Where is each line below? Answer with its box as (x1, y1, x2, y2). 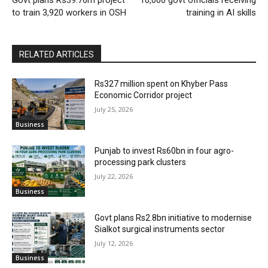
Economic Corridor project (95, 90, 193, 100)
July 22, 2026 (95, 172, 133, 181)
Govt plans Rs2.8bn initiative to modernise (95, 212, 252, 223)
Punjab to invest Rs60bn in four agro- (95, 146, 234, 156)
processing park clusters (95, 157, 187, 167)
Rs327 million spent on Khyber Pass (95, 79, 229, 89)
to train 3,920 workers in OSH (12, 7, 126, 19)
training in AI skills (185, 7, 256, 19)
